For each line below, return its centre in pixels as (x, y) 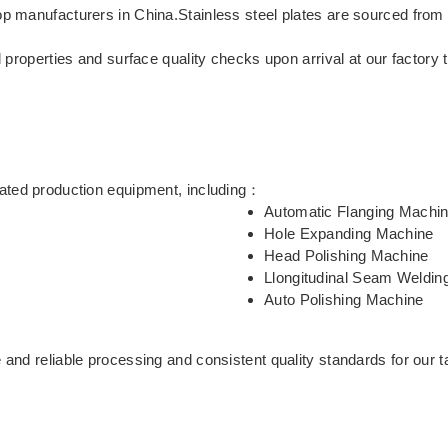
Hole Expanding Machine (349, 234)
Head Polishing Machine (346, 256)
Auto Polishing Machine (344, 300)
